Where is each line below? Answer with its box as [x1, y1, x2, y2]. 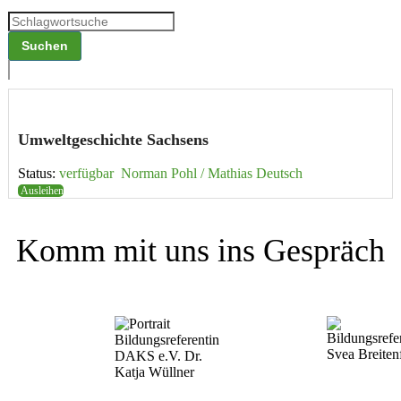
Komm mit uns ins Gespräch [16, 232, 385, 269]
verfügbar [59, 165, 114, 181]
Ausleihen [18, 183, 64, 197]
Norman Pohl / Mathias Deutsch [121, 165, 303, 181]
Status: [18, 165, 59, 181]
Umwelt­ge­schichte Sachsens [18, 130, 209, 149]
